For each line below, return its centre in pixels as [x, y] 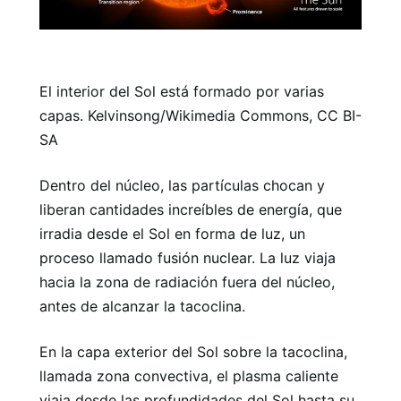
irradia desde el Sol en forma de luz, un [172, 234]
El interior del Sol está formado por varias [182, 91]
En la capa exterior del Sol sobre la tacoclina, [193, 352]
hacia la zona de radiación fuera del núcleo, [187, 282]
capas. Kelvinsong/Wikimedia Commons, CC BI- [200, 115]
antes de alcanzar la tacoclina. [142, 306]
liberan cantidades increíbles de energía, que [191, 209]
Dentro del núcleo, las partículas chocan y [182, 185]
